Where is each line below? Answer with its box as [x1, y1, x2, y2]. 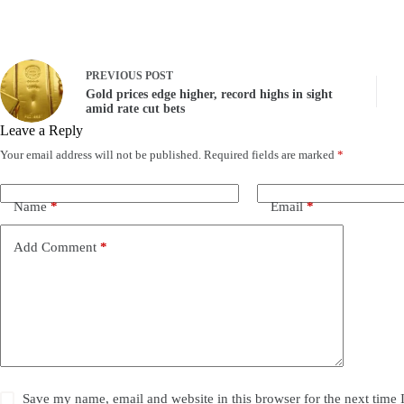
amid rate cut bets [86, 101, 185, 115]
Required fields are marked [204, 148, 337, 161]
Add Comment [14, 239, 96, 254]
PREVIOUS [86, 69, 145, 82]
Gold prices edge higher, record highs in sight [86, 87, 333, 101]
